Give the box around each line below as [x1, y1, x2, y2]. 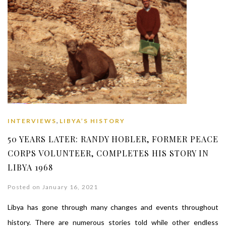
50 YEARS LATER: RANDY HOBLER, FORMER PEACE [8, 134, 218, 145]
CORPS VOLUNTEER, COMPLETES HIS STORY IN [8, 148, 209, 159]
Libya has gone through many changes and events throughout [8, 203, 218, 212]
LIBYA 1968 [8, 162, 53, 173]
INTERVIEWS [8, 117, 56, 125]
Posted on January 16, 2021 [8, 183, 98, 191]
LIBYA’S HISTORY [60, 117, 125, 125]
